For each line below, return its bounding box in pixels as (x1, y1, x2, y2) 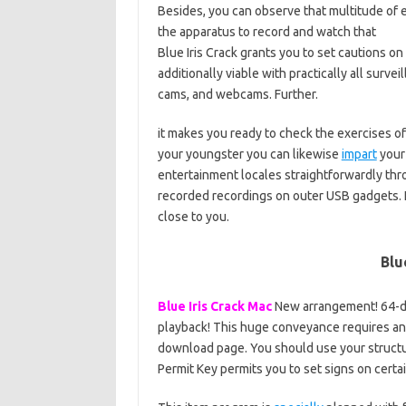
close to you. (157, 209, 229, 224)
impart (341, 147, 377, 161)
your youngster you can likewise (157, 147, 342, 161)
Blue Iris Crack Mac (157, 299, 272, 314)
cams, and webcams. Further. (157, 87, 318, 101)
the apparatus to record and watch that (157, 24, 376, 39)
